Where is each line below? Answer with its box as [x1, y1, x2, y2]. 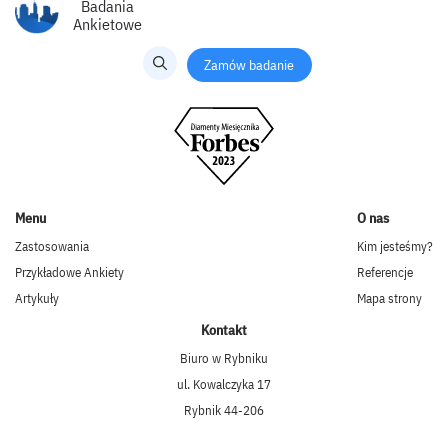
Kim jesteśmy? [357, 238, 433, 256]
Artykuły [15, 290, 59, 308]
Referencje [357, 264, 413, 282]
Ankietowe [73, 14, 142, 35]
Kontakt [201, 321, 247, 340]
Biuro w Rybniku [180, 350, 268, 368]
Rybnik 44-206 [184, 402, 264, 420]
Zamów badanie [204, 55, 294, 74]
